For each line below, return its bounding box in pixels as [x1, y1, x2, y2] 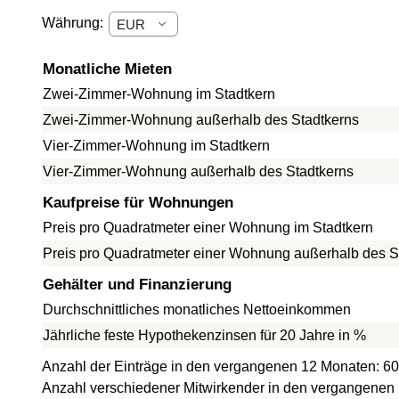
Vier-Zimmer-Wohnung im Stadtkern [43, 138, 270, 153]
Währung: [42, 15, 107, 31]
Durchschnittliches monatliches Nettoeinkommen [43, 302, 351, 317]
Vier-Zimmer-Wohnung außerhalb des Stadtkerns [43, 164, 354, 179]
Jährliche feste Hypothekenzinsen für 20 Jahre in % [43, 328, 366, 343]
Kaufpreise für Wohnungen [43, 194, 233, 211]
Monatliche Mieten [43, 61, 172, 77]
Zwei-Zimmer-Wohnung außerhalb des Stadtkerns [43, 112, 359, 127]
